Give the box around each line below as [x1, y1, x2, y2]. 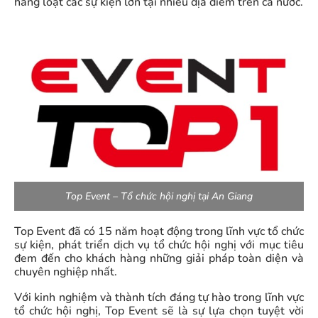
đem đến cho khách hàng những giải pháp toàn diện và [14, 251, 304, 267]
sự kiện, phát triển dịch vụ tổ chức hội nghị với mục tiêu [14, 237, 304, 253]
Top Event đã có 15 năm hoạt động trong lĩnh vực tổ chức [14, 224, 304, 240]
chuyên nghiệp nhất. [14, 264, 117, 280]
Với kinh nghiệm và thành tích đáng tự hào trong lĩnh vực [14, 290, 304, 306]
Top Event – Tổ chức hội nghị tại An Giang [65, 190, 253, 204]
